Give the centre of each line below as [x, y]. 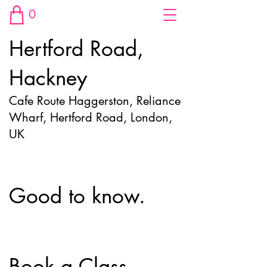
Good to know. [77, 196]
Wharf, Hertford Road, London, [91, 117]
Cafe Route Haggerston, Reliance [95, 101]
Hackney [48, 78]
